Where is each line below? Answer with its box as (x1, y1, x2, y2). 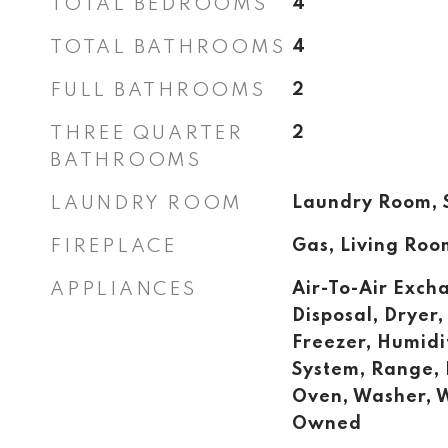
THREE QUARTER (50, 124, 244, 143)
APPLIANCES (50, 280, 197, 299)
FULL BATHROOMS (50, 81, 266, 100)
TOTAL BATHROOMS (50, 38, 286, 57)
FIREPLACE (50, 237, 177, 256)
